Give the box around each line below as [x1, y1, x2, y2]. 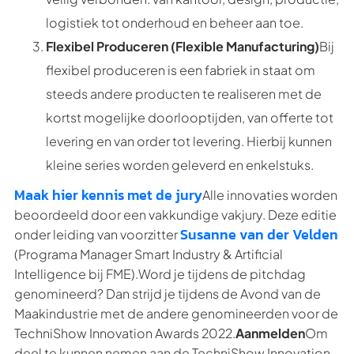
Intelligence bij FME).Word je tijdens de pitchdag [14, 265, 306, 282]
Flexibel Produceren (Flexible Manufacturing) [46, 38, 319, 55]
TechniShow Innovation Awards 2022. [14, 325, 235, 341]
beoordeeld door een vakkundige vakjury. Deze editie [14, 206, 337, 223]
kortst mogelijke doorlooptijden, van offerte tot [46, 109, 333, 126]
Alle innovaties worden [202, 186, 337, 203]
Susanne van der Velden [180, 224, 338, 245]
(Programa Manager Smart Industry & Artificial [14, 246, 283, 262]
